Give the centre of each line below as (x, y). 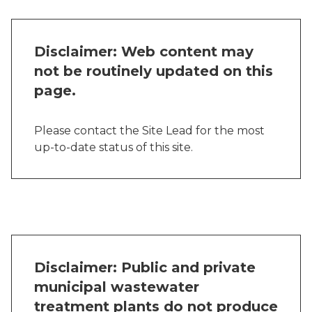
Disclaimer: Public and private (145, 267)
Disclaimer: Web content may (144, 52)
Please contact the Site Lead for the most (149, 131)
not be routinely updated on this (154, 71)
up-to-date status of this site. (114, 147)
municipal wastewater (117, 287)
